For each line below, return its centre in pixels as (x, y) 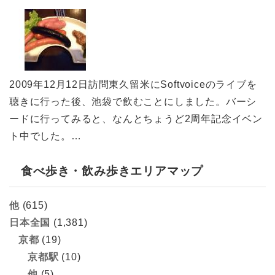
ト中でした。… (45, 136)
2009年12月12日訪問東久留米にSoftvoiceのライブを (133, 84)
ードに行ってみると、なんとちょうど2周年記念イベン (136, 118)
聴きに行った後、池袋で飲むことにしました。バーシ (133, 101)
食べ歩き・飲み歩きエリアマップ (112, 171)
